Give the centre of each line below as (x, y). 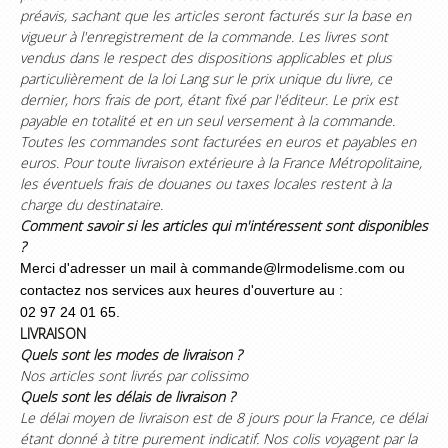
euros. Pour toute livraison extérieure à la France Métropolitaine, (221, 162)
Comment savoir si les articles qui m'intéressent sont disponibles (224, 225)
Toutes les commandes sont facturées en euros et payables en (218, 141)
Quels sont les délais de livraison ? (127, 396)
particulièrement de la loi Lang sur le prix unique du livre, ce (206, 78)
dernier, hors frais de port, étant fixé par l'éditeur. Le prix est (209, 99)
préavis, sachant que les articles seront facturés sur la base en (215, 15)
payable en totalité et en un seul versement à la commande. (207, 120)
